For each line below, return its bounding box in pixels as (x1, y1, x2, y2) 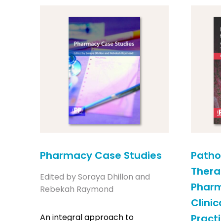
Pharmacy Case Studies (40, 148, 162, 162)
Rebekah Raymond (40, 184, 113, 195)
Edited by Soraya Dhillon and (40, 171, 150, 183)
